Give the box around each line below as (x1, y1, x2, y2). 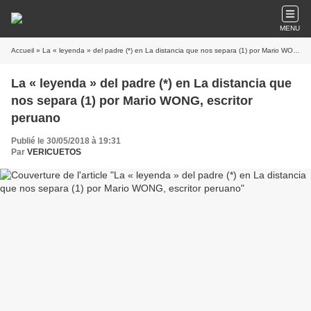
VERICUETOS (27, 147, 81, 157)
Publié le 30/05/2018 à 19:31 (11, 136, 121, 146)
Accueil (11, 47, 34, 54)
